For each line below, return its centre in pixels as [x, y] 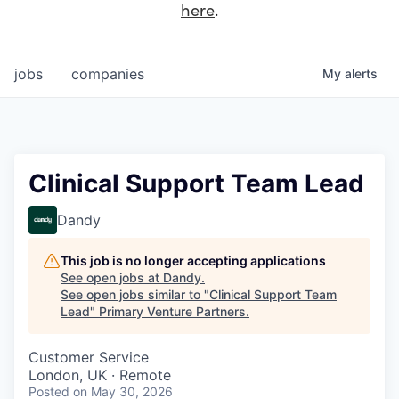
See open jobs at [112, 278]
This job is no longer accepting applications [193, 261]
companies [108, 74]
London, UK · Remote [100, 375]
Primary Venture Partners [172, 312]
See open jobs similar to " [135, 295]
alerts [361, 74]
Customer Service [89, 358]
